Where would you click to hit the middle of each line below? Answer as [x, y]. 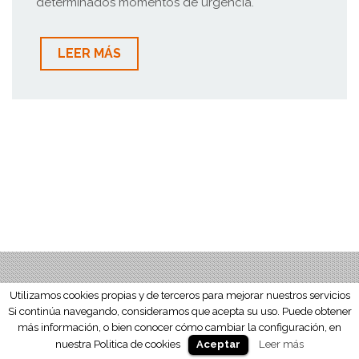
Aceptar [218, 344]
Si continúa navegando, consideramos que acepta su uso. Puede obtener [179, 311]
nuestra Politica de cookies [118, 344]
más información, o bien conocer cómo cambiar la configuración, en [179, 327]
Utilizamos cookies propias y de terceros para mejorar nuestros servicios [179, 294]
